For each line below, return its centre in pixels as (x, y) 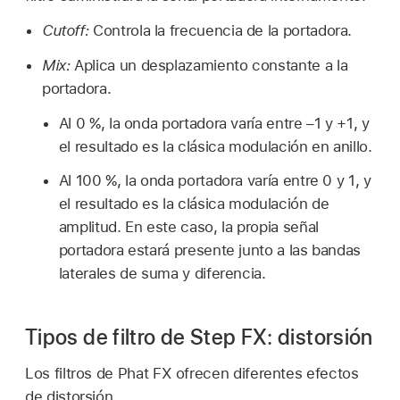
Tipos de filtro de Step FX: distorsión (199, 337)
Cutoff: (65, 31)
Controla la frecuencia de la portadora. (221, 31)
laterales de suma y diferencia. (162, 274)
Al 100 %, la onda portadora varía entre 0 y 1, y (215, 181)
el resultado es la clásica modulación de (194, 204)
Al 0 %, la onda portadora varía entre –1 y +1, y (214, 123)
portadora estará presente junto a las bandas (210, 250)
